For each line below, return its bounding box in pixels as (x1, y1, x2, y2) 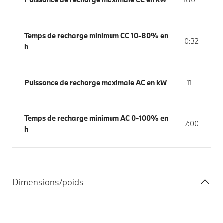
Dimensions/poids (12, 176, 84, 188)
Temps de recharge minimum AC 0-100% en (24, 113, 168, 123)
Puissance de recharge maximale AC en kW (24, 77, 167, 87)
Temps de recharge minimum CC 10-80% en (24, 30, 168, 40)
